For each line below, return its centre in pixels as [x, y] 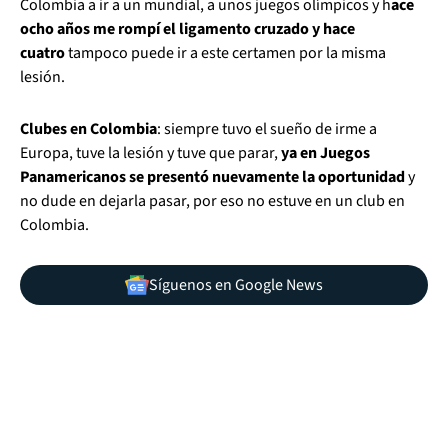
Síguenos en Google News [236, 285]
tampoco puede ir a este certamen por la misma [227, 53]
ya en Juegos [325, 153]
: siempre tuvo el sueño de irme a [267, 129]
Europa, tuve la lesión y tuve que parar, [150, 153]
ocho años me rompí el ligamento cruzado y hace [187, 29]
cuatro [44, 53]
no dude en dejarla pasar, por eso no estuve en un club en [212, 201]
